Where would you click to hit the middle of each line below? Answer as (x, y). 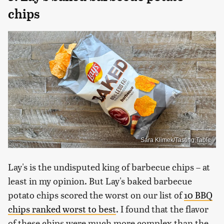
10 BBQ (198, 194)
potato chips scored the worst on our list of (96, 194)
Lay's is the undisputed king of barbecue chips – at (109, 166)
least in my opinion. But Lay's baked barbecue (100, 180)
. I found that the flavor (162, 208)
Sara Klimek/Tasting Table (176, 140)
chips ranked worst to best (62, 208)
